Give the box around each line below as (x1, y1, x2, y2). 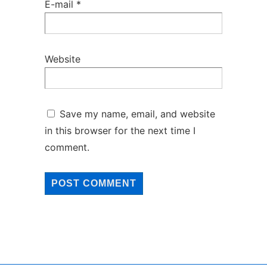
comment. (45, 141, 89, 153)
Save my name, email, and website (60, 107, 215, 120)
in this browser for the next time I (45, 124, 195, 136)
